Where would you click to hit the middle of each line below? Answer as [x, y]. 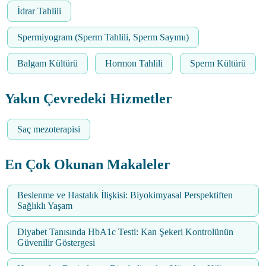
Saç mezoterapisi [49, 129]
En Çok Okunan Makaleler [88, 164]
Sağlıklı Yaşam [45, 205]
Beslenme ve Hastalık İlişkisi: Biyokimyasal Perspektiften [125, 195]
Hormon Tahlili [134, 63]
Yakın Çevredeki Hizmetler [88, 98]
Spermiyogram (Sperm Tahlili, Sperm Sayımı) [103, 37]
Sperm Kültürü [218, 63]
